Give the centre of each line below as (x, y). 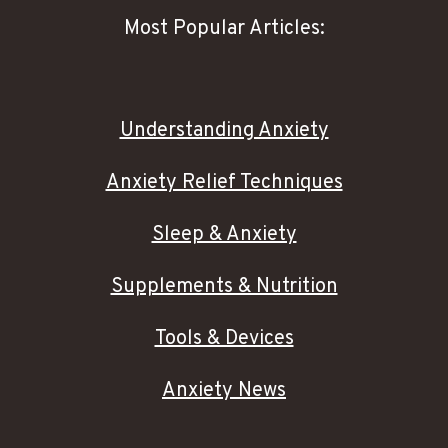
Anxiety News (224, 391)
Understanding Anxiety (224, 131)
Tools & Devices (224, 339)
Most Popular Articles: (224, 29)
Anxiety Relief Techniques (224, 183)
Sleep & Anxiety (224, 235)
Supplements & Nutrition (224, 287)
